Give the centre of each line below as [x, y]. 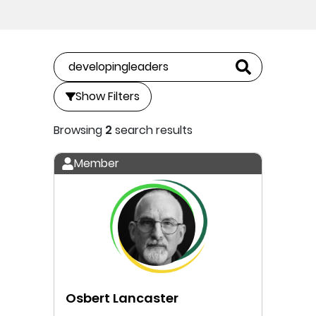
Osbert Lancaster [122, 298]
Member [97, 163]
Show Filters [108, 96]
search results [152, 130]
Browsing [79, 130]
